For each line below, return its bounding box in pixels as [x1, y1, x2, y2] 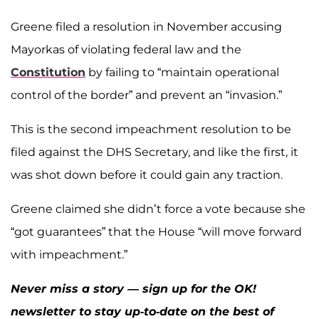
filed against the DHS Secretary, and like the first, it [11, 145, 298, 159]
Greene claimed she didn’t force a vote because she [11, 202, 305, 216]
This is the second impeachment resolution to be [11, 122, 291, 137]
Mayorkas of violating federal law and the [11, 43, 241, 57]
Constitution [11, 66, 85, 80]
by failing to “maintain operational [85, 66, 279, 80]
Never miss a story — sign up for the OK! [11, 282, 256, 296]
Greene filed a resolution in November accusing [11, 20, 282, 34]
